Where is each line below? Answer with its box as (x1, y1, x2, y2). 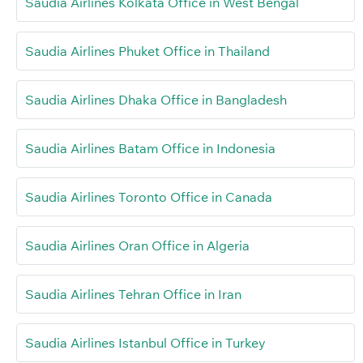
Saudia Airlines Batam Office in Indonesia (25, 139, 275, 156)
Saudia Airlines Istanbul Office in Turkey (25, 334, 266, 351)
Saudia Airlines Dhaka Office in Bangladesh (25, 91, 287, 108)
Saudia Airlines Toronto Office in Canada (25, 188, 272, 205)
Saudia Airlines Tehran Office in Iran (25, 285, 241, 302)
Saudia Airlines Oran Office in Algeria (25, 237, 250, 254)
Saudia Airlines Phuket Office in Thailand (25, 42, 270, 59)
